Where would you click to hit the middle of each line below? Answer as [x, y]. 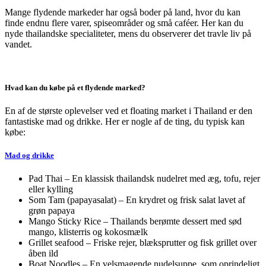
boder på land [165, 12]
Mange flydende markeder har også [72, 12]
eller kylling [51, 189]
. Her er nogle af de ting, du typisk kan [172, 121]
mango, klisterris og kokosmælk [88, 232]
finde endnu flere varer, [49, 23]
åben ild [43, 254]
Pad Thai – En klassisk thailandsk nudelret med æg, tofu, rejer [144, 179]
